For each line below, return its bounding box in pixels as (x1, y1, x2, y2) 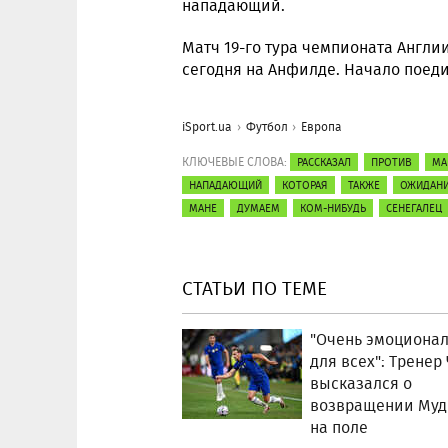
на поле (310, 416, 368, 439)
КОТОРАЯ (282, 177, 328, 193)
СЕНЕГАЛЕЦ (386, 200, 442, 216)
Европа (301, 118, 343, 135)
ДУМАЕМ (237, 200, 280, 216)
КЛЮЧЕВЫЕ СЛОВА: (182, 153, 287, 170)
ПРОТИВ (371, 154, 412, 170)
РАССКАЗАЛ (297, 154, 351, 170)
